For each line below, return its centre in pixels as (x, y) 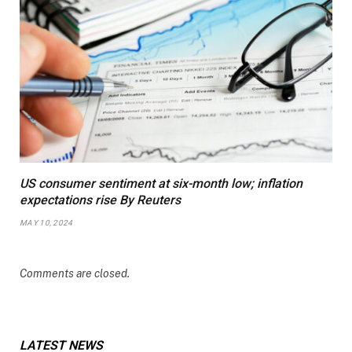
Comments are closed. (75, 273)
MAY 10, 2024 (46, 222)
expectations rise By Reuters (100, 200)
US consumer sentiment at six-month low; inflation (161, 183)
